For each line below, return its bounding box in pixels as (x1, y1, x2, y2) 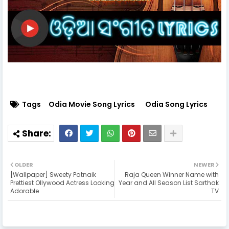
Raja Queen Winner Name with (125, 170, 219, 179)
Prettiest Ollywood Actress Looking (10, 178, 114, 187)
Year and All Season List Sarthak (119, 178, 219, 187)
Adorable (10, 186, 39, 195)
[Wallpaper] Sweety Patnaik (10, 170, 96, 179)
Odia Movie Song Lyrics (49, 99, 135, 109)
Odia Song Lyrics (145, 99, 208, 109)
